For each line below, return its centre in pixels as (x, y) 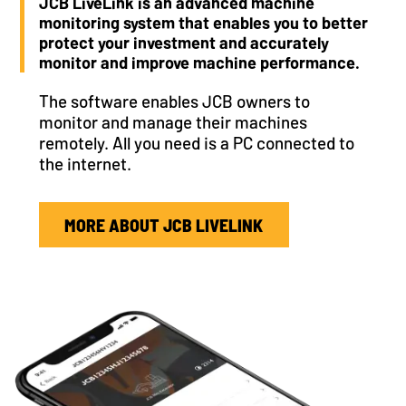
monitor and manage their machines (173, 121)
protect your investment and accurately (184, 42)
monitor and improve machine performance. (199, 62)
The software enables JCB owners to (174, 101)
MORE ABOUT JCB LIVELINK (164, 224)
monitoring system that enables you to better (203, 22)
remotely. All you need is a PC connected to (196, 142)
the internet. (85, 163)
